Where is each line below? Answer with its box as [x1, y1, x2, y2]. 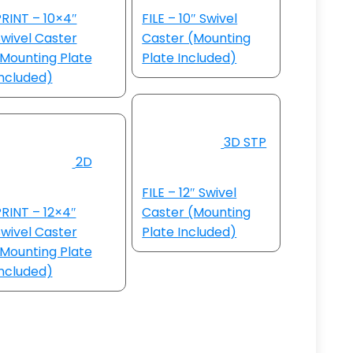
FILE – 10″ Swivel [142, 9, 238, 28]
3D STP [224, 133, 267, 152]
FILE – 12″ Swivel [142, 184, 237, 203]
